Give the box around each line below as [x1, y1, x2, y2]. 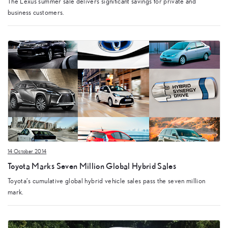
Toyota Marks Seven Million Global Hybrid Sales [8, 160, 177, 170]
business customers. [8, 9, 65, 16]
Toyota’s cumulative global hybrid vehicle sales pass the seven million [8, 178, 206, 185]
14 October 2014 [8, 149, 47, 155]
